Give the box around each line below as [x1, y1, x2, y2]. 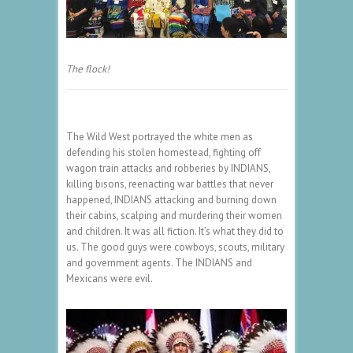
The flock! [66, 62, 110, 76]
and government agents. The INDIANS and [66, 256, 252, 270]
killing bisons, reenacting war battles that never [66, 177, 273, 191]
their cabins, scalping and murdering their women [66, 209, 282, 223]
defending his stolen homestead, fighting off [66, 146, 261, 160]
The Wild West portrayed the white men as [66, 130, 253, 144]
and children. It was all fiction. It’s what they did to [66, 225, 284, 239]
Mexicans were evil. [66, 272, 153, 286]
